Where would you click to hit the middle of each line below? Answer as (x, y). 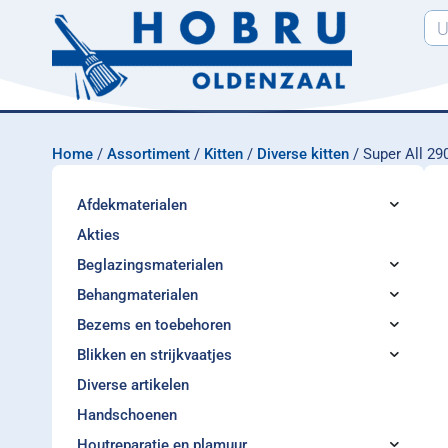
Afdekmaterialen (132, 205)
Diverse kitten (303, 154)
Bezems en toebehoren (154, 325)
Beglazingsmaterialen (150, 265)
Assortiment (148, 154)
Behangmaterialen (137, 295)
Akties (98, 235)
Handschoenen (127, 415)
